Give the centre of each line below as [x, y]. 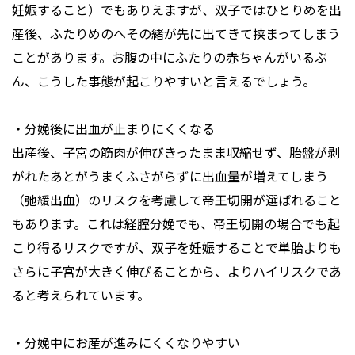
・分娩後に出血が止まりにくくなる [113, 129]
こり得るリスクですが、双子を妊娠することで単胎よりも [177, 248]
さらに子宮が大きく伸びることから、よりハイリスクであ [177, 271]
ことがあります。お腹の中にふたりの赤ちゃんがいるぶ [170, 57]
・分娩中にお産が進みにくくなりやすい [126, 343]
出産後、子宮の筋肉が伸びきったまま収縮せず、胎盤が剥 [176, 153]
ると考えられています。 [81, 295]
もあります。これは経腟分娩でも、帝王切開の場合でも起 [176, 224]
